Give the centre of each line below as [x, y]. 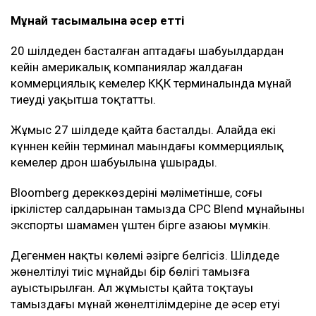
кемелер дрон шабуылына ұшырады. [114, 163]
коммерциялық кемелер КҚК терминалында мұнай [151, 84]
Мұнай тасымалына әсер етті [97, 21]
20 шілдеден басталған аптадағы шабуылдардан [147, 51]
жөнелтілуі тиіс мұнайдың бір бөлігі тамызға [130, 272]
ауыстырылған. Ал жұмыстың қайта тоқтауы [132, 288]
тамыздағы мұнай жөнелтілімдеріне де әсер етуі [145, 304]
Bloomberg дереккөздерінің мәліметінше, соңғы [136, 193]
